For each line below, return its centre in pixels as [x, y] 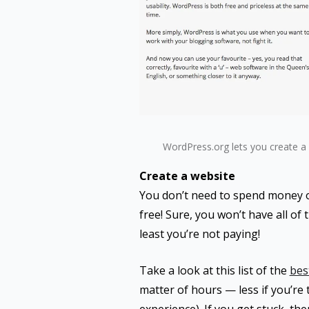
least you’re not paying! [199, 234]
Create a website [187, 176]
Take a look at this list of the [214, 270]
